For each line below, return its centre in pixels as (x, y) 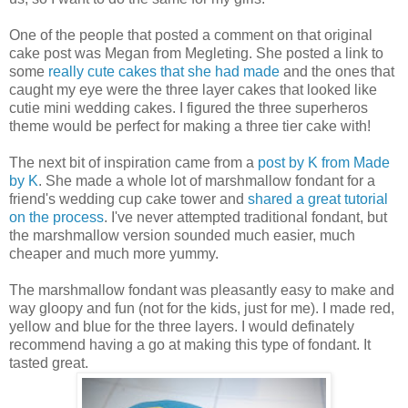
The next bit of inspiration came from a (133, 163)
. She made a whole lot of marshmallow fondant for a (207, 181)
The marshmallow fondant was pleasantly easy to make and (202, 291)
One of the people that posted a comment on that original (191, 36)
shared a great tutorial (318, 199)
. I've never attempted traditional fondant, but (245, 218)
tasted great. (49, 363)
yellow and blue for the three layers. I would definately (182, 327)
